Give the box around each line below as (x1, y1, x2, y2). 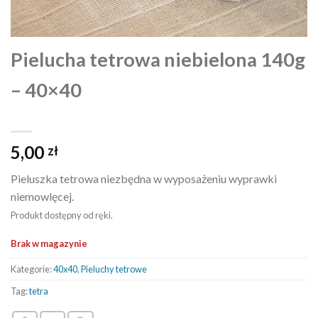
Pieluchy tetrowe (81, 263, 147, 275)
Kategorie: (11, 263, 53, 275)
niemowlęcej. (11, 189, 74, 203)
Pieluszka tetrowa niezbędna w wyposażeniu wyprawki (11, 171, 277, 185)
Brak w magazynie (11, 237, 87, 249)
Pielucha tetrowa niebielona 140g (11, 48, 305, 72)
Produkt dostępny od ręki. (11, 209, 113, 221)
